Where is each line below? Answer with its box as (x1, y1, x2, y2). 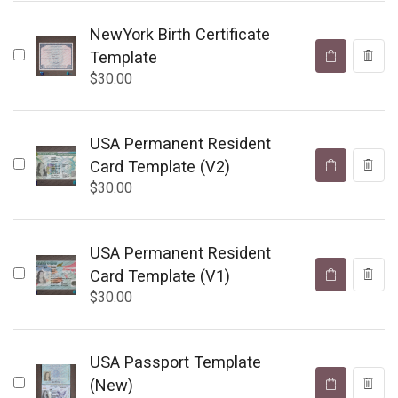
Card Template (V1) (89, 267, 230, 286)
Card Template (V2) (89, 157, 230, 177)
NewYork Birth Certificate (89, 25, 270, 44)
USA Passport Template (89, 353, 261, 372)
